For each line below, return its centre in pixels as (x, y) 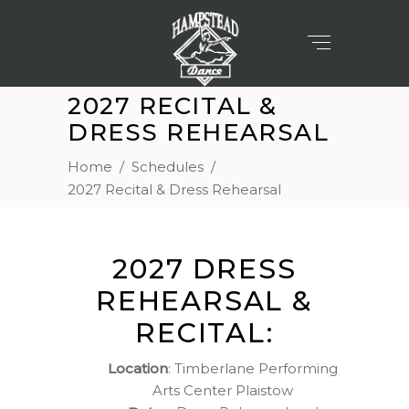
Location (138, 368)
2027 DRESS (204, 269)
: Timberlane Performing (253, 368)
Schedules (168, 167)
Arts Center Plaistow (223, 390)
